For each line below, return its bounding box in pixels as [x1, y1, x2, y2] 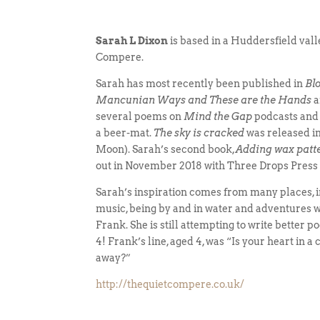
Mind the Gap [184, 110, 253, 122]
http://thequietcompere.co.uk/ [96, 278, 245, 290]
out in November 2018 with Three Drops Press [96, 159, 319, 171]
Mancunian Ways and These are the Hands [96, 94, 312, 106]
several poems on [96, 110, 184, 122]
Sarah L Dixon [96, 34, 169, 46]
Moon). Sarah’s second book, [96, 143, 236, 155]
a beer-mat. [96, 126, 154, 139]
